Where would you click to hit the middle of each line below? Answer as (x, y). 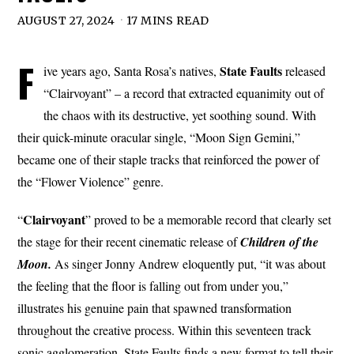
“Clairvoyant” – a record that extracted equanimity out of (184, 92)
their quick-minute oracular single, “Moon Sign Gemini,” (159, 137)
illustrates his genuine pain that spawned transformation (155, 307)
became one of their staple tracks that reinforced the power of (169, 159)
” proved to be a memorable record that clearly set (209, 219)
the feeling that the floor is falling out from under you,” (153, 285)
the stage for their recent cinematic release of (129, 241)
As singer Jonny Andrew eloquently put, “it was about (189, 263)
